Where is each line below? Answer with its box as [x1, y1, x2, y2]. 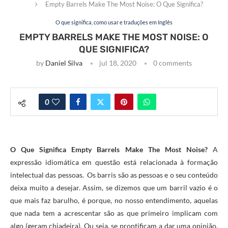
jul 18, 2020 [99, 59, 136, 68]
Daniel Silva [45, 59, 82, 68]
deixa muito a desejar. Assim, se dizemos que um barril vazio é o [10, 183, 218, 192]
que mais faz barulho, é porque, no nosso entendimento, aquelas [10, 196, 218, 205]
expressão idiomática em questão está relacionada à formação [10, 158, 218, 167]
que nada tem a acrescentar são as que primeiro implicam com [10, 209, 218, 218]
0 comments [153, 59, 192, 68]
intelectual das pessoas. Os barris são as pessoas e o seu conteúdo [10, 170, 218, 180]
